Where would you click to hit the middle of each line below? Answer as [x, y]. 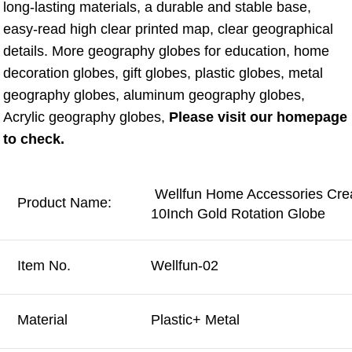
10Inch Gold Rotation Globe [238, 214]
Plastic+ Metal [195, 320]
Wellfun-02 [185, 266]
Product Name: [64, 203]
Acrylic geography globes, [86, 117]
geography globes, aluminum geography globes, [154, 95]
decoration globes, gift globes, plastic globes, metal [163, 73]
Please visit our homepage [258, 117]
